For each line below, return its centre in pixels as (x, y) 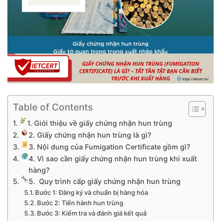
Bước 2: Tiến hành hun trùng (80, 203)
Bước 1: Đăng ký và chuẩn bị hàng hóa (92, 192)
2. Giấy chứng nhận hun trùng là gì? (90, 135)
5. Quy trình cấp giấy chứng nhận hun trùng (105, 181)
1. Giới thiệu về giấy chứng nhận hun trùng (100, 123)
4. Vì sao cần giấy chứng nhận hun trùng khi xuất (113, 159)
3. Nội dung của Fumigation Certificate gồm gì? (110, 147)
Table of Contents (53, 107)
